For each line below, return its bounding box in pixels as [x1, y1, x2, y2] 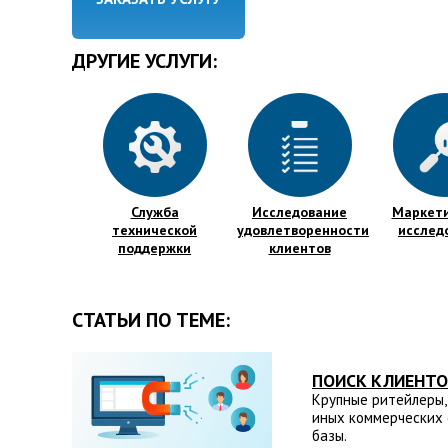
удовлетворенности [237, 221, 369, 239]
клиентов [268, 239, 331, 257]
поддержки [118, 239, 191, 257]
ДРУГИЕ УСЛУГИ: [72, 48, 217, 74]
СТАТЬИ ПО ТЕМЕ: [72, 307, 230, 333]
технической [112, 221, 197, 239]
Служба [130, 203, 179, 221]
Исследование [252, 203, 347, 221]
